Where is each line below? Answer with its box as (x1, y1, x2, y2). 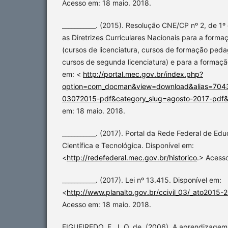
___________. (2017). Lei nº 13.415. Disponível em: (62, 176, 221, 185)
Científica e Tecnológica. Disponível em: (62, 141, 194, 150)
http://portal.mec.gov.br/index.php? (83, 70, 203, 79)
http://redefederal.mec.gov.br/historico (67, 153, 197, 162)
